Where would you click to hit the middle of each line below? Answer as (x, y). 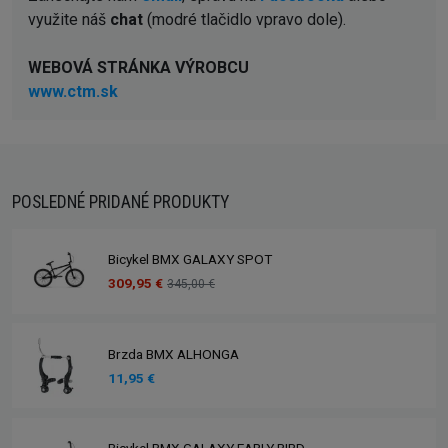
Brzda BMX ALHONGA (173, 353)
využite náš (69, 19)
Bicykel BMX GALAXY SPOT (190, 259)
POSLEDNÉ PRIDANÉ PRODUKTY (120, 201)
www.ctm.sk (73, 91)
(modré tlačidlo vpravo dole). (244, 19)
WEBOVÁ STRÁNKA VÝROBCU (138, 67)
